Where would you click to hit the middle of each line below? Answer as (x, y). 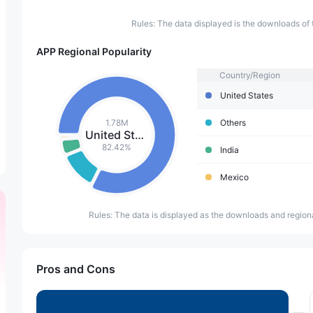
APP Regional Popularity (94, 51)
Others (233, 123)
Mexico (234, 177)
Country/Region (249, 75)
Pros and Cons (76, 269)
